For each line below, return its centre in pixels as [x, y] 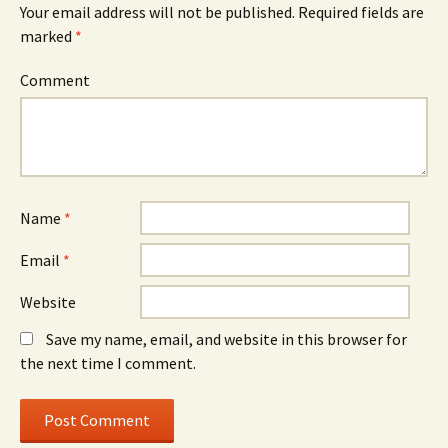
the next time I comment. [108, 363]
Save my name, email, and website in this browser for [226, 339]
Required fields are [359, 12]
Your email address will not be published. [157, 12]
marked [47, 36]
